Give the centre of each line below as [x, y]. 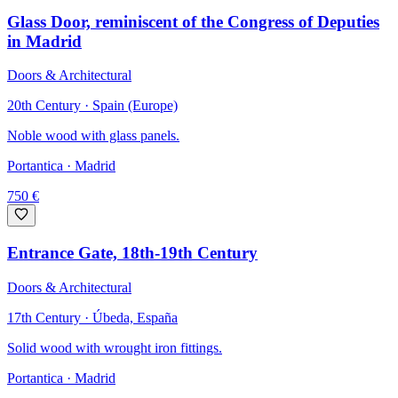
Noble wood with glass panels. [93, 136]
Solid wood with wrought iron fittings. [115, 347]
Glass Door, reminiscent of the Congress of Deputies [193, 21]
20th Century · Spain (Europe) [92, 106]
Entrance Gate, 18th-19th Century [132, 253]
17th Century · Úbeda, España [92, 317]
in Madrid [44, 41]
